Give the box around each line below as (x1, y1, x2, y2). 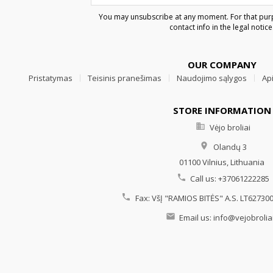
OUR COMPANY (187, 58, 257, 71)
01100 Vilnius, (179, 156, 229, 168)
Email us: (177, 211, 213, 223)
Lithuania (230, 156, 264, 168)
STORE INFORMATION (172, 104, 271, 116)
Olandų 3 (213, 141, 247, 152)
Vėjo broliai (207, 121, 250, 133)
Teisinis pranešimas (87, 72, 161, 83)
